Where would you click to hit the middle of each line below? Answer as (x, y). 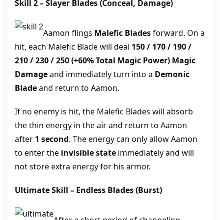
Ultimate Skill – (45, 190)
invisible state (88, 153)
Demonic (172, 74)
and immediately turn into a (101, 74)
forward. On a (178, 33)
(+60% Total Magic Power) (121, 60)
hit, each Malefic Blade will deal (73, 47)
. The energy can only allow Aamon (133, 139)
